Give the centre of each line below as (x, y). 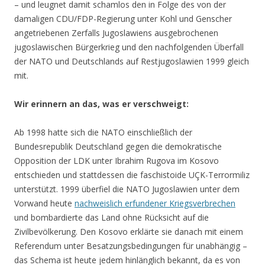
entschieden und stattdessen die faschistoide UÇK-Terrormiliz (132, 175)
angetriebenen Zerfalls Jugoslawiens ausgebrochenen (116, 33)
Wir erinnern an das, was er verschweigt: (101, 104)
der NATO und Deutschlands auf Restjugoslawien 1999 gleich (132, 62)
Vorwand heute (44, 203)
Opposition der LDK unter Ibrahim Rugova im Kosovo (117, 161)
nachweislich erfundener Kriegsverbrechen (155, 203)
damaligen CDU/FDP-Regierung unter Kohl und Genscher (123, 19)
